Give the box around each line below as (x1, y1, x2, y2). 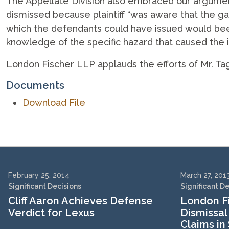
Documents (6, 79, 64, 91)
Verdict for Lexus (8, 207, 95, 219)
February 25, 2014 (8, 171, 70, 179)
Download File (22, 97, 85, 108)
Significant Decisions (8, 182, 81, 190)
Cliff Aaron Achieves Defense (8, 195, 153, 207)
